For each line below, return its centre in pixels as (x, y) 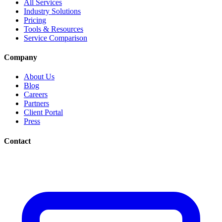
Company (21, 57)
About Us (39, 77)
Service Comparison (55, 38)
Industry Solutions (52, 11)
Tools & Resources (54, 29)
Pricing (35, 20)
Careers (36, 95)
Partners (36, 104)
